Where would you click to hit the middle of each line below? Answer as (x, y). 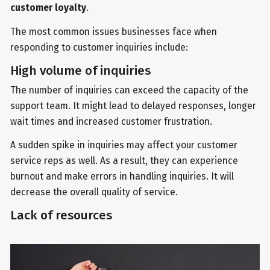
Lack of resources (61, 216)
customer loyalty (49, 7)
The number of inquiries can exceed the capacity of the (130, 90)
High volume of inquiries (81, 71)
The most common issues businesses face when (114, 31)
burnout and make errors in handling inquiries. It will (122, 177)
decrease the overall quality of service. (94, 192)
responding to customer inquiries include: (99, 47)
